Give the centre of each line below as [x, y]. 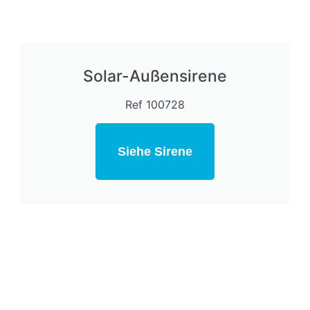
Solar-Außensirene [155, 76]
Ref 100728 [155, 105]
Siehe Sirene [155, 152]
